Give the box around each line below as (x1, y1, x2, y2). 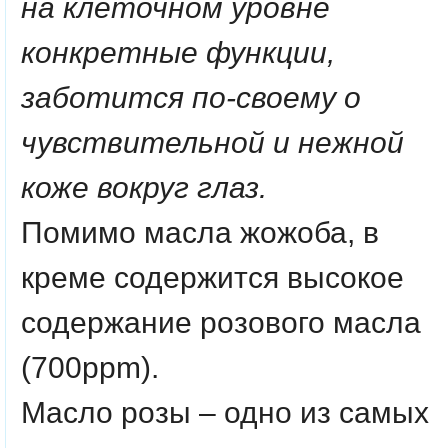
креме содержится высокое (21, 260, 404, 294)
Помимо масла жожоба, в (21, 215, 379, 249)
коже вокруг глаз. (21, 170, 267, 204)
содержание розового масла (21, 305, 421, 339)
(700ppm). (21, 350, 159, 384)
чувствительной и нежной (21, 125, 404, 159)
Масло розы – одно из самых (21, 395, 429, 429)
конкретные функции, (21, 35, 335, 69)
